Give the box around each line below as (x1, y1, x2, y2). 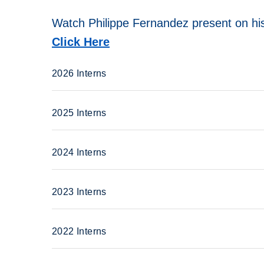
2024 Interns (52, 147, 107, 157)
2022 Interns (52, 226, 107, 236)
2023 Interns (52, 186, 107, 197)
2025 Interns (52, 107, 107, 118)
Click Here (52, 35, 110, 48)
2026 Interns (52, 68, 107, 78)
